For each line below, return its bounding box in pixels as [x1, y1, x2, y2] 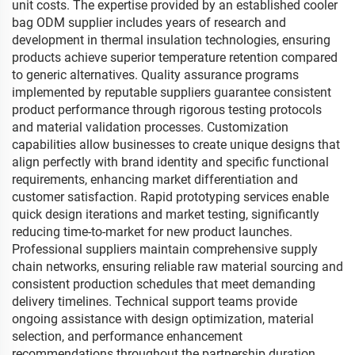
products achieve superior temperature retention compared [12, 50, 338, 65]
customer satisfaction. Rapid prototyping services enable [12, 189, 329, 204]
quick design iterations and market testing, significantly [12, 207, 319, 222]
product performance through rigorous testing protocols [12, 102, 322, 117]
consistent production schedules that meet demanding [12, 277, 315, 292]
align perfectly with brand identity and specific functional [12, 155, 329, 170]
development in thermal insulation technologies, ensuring [12, 32, 330, 48]
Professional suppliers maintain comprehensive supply [12, 242, 318, 257]
